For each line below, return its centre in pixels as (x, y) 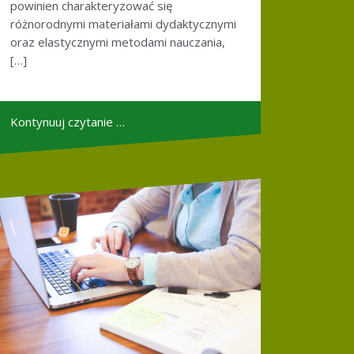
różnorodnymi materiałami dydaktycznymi (123, 23)
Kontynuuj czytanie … (68, 121)
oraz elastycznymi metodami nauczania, (118, 41)
